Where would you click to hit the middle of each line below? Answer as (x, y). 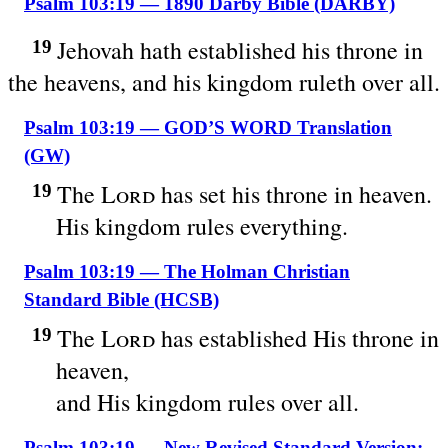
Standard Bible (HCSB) (121, 299)
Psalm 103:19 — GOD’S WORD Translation (208, 127)
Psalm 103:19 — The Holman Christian (187, 271)
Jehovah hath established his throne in (240, 50)
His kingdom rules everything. (206, 226)
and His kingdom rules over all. (207, 402)
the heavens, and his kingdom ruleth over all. (224, 82)
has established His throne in (297, 338)
